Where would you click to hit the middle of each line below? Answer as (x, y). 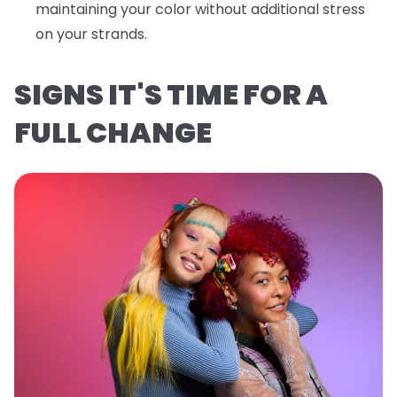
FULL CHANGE (113, 133)
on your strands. (91, 35)
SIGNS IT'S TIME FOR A (171, 95)
